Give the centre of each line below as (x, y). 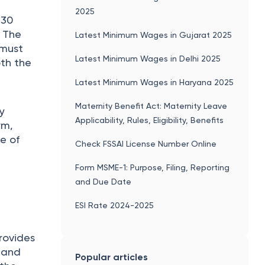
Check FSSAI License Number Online (146, 143)
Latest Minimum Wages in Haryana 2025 (155, 82)
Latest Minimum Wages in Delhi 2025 (148, 58)
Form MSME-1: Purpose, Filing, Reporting (153, 167)
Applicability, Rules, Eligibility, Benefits (150, 120)
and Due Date (104, 181)
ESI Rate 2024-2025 (115, 205)
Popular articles (112, 257)
